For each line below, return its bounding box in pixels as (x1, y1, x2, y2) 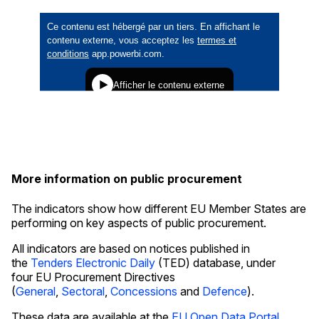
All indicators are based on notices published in (11, 241, 250, 256)
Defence (202, 283, 247, 298)
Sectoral (61, 283, 105, 298)
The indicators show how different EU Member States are (11, 201, 306, 216)
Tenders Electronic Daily (31, 255, 155, 270)
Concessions (110, 283, 177, 298)
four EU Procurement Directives (11, 269, 175, 284)
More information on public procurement (11, 172, 242, 187)
